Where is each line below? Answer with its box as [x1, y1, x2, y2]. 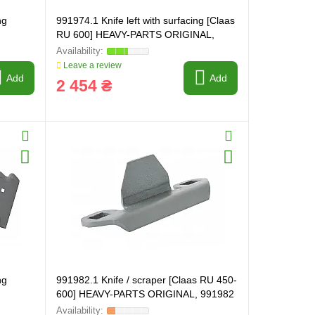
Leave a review [60, 60, 122, 70]
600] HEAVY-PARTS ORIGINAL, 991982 [56, 288, 234, 300]
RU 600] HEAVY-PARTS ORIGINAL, [56, 29, 214, 40]
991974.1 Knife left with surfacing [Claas [56, 15, 235, 26]
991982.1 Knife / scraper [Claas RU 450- [56, 274, 237, 285]
